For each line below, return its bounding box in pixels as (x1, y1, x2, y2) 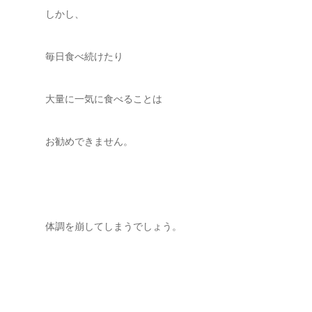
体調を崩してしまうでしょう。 (45, 221, 182, 232)
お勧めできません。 (45, 136, 133, 147)
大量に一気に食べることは (45, 93, 162, 104)
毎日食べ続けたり (45, 51, 123, 62)
